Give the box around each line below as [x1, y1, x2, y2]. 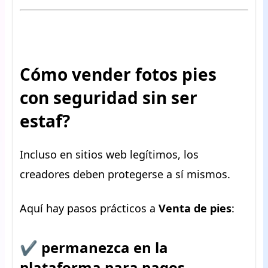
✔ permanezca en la [20, 237, 168, 257]
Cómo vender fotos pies [20, 63, 217, 86]
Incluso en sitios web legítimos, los [20, 147, 199, 162]
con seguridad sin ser [20, 86, 197, 109]
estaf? [20, 109, 70, 132]
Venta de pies [159, 201, 232, 215]
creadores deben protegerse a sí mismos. [20, 167, 230, 181]
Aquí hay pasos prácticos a [20, 201, 159, 215]
